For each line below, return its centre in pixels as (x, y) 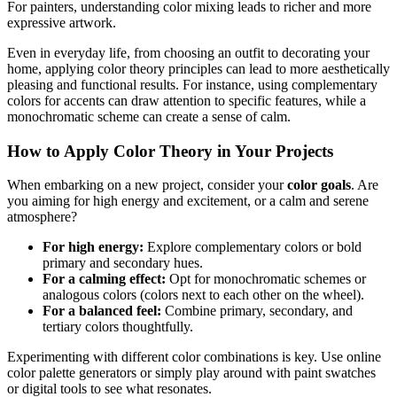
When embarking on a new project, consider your (147, 185)
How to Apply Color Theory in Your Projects (170, 151)
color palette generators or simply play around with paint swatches (191, 373)
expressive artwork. (62, 22)
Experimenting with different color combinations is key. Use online (194, 357)
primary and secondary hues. (123, 263)
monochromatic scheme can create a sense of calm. (149, 116)
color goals (319, 185)
